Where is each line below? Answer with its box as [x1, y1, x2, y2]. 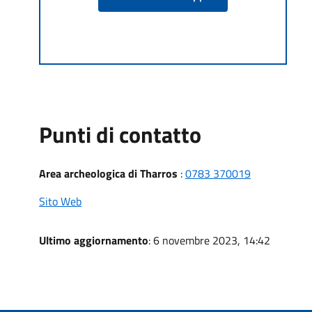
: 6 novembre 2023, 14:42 [148, 231, 270, 249]
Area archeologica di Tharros [39, 164, 178, 182]
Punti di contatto [39, 117, 201, 151]
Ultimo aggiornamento [39, 231, 148, 249]
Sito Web [39, 192, 81, 210]
